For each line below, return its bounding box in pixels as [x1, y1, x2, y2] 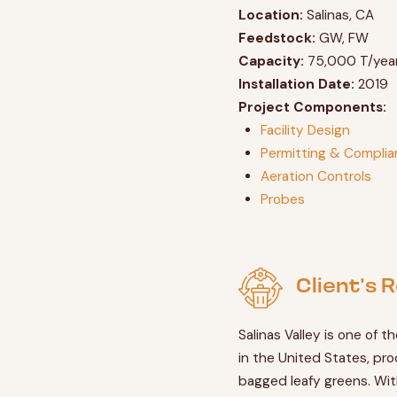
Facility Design [261, 121, 351, 140]
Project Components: [237, 98, 386, 117]
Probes [261, 191, 306, 209]
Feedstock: [237, 29, 315, 48]
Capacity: [237, 52, 304, 71]
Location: [237, 6, 303, 25]
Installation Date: [237, 75, 354, 94]
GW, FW [315, 29, 369, 48]
